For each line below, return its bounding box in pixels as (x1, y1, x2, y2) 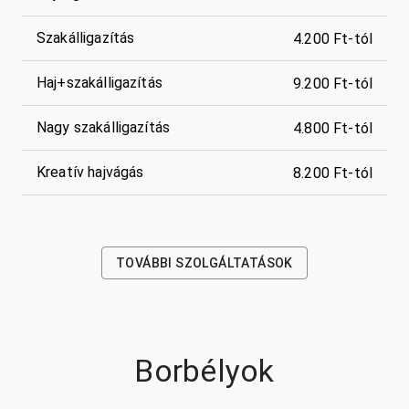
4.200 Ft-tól (293, 29, 372, 47)
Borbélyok (134, 352, 275, 390)
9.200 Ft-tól (293, 74, 372, 92)
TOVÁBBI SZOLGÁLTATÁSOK (116, 256, 293, 271)
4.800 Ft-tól (293, 119, 372, 137)
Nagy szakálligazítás (37, 119, 171, 137)
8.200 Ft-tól (293, 163, 372, 182)
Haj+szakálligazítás (37, 74, 163, 92)
